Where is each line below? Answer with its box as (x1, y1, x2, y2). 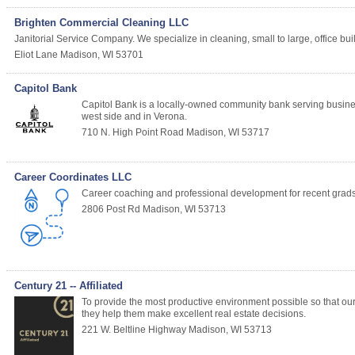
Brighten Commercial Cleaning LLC (14, 17, 189, 29)
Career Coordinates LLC (14, 171, 132, 184)
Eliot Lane (14, 49, 58, 61)
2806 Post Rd (82, 204, 140, 216)
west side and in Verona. (82, 111, 187, 123)
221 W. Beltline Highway (82, 324, 186, 336)
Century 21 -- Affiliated (14, 280, 123, 292)
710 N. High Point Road (82, 127, 184, 139)
